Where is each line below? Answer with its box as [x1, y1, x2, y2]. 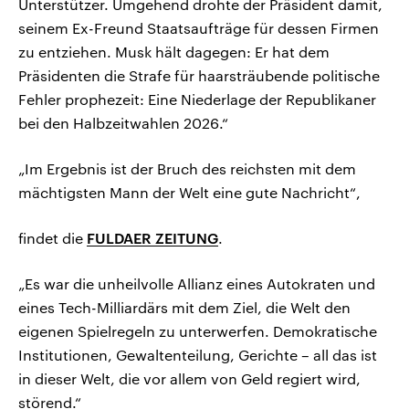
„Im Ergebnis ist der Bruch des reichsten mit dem [18, 160, 356, 178]
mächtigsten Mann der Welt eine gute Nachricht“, [18, 184, 361, 202]
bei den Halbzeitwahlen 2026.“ [18, 114, 228, 132]
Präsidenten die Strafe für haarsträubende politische [18, 67, 380, 85]
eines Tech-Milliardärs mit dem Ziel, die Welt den [18, 299, 351, 317]
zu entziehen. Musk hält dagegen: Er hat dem [18, 43, 330, 61]
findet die [18, 229, 87, 247]
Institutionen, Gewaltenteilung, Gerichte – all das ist [18, 346, 377, 364]
